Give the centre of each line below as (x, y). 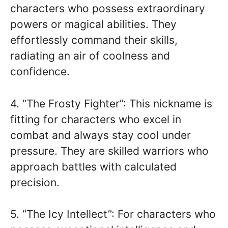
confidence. (40, 72)
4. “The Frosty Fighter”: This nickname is (111, 103)
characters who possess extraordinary (108, 8)
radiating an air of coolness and (90, 56)
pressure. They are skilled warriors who (109, 151)
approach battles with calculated (93, 166)
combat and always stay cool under (101, 135)
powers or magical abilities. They (93, 24)
